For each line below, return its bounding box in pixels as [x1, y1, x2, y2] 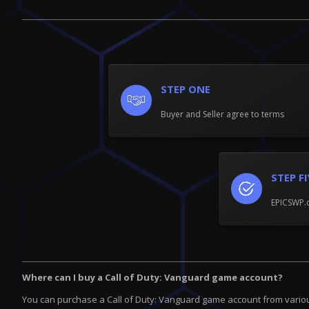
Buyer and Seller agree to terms [161, 108, 284, 120]
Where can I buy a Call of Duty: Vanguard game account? [22, 270, 283, 283]
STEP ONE [161, 81, 210, 96]
